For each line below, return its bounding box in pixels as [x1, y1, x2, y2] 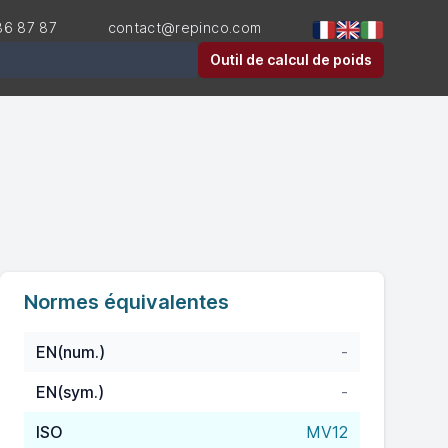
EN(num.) [36, 342, 105, 362]
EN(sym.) [36, 382, 104, 402]
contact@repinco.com [107, 19, 262, 36]
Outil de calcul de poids [210, 51, 372, 68]
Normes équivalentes [24, 290, 229, 314]
